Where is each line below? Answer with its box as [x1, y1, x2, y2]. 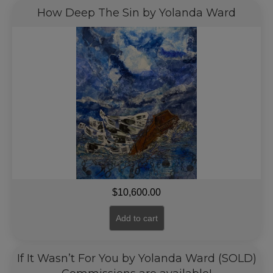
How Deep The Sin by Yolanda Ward [37, 6, 236, 19]
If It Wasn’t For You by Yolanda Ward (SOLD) [16, 252, 257, 265]
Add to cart [115, 213, 158, 223]
